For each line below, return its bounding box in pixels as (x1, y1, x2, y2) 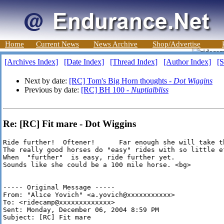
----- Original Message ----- (3, 183, 119, 191)
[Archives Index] (4, 57, 58, 66)
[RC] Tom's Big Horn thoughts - (69, 76, 173, 85)
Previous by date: (24, 85, 81, 94)
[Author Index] (163, 57, 211, 66)
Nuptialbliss (131, 85, 168, 94)
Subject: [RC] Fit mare (3, 213, 91, 221)
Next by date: (24, 76, 69, 85)
